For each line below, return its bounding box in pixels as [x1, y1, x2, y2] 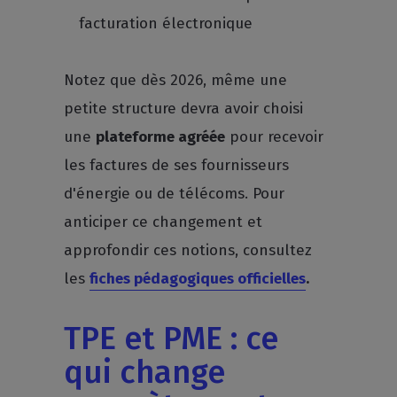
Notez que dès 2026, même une [64, 71, 288, 90]
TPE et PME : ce [64, 319, 279, 358]
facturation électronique [79, 14, 253, 33]
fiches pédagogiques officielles [90, 269, 307, 288]
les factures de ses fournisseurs [64, 156, 290, 175]
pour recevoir [225, 128, 324, 146]
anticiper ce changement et [64, 213, 263, 231]
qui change [64, 353, 226, 392]
